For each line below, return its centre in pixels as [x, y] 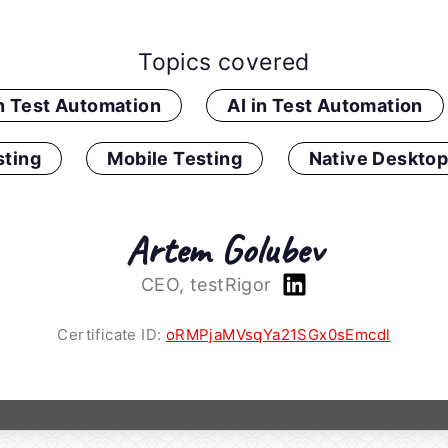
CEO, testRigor [209, 285]
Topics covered [224, 62]
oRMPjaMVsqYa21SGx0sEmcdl [278, 335]
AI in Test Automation [325, 106]
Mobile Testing [175, 159]
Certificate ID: [111, 335]
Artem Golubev [224, 250]
